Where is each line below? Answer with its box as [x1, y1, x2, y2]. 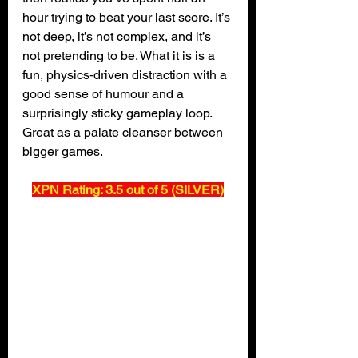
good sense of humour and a [22, 86, 187, 102]
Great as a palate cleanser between [22, 125, 226, 141]
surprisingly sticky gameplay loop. [22, 105, 215, 121]
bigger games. [22, 144, 103, 160]
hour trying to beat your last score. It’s [22, 10, 233, 26]
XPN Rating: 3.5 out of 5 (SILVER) [32, 182, 224, 198]
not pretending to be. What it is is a [22, 48, 218, 64]
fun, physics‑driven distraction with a [22, 67, 230, 83]
